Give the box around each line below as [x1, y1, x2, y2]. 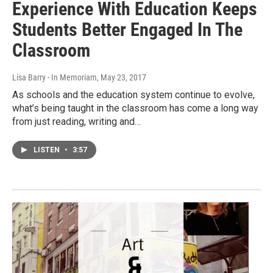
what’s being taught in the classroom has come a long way [12, 102, 258, 115]
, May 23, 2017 [97, 73, 146, 83]
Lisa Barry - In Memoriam [12, 73, 97, 83]
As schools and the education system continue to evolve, [12, 89, 255, 101]
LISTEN [34, 146, 62, 155]
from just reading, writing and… [12, 116, 141, 128]
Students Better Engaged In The [12, 19, 243, 41]
